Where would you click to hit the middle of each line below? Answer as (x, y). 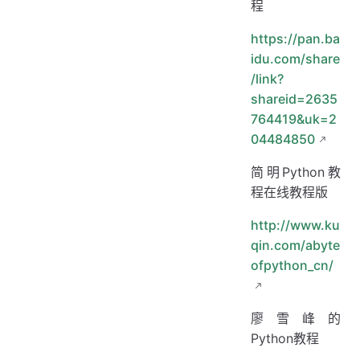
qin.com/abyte (295, 245)
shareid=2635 (294, 99)
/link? (267, 79)
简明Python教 (296, 172)
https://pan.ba (295, 39)
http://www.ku (295, 225)
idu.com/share (295, 59)
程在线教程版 (289, 192)
